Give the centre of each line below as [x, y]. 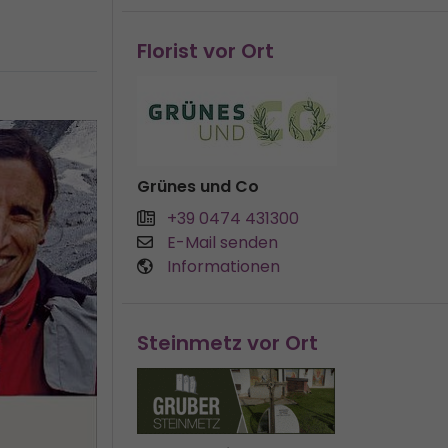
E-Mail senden [222, 242]
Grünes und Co [198, 186]
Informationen [223, 266]
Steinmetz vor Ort [227, 343]
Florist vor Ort [205, 51]
